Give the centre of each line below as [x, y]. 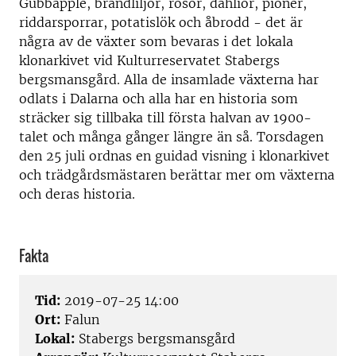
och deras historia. [79, 194]
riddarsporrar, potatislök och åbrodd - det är [161, 22]
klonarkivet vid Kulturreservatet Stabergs [149, 60]
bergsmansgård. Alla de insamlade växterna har [169, 79]
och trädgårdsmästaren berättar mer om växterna [177, 175]
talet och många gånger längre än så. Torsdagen [171, 137]
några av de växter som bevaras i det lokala [156, 41]
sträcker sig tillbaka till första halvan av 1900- [165, 118]
